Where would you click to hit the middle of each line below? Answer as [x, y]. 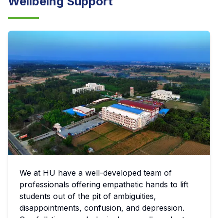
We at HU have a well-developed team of [96, 173]
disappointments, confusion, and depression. [102, 208]
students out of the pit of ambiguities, [88, 196]
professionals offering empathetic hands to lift [104, 185]
